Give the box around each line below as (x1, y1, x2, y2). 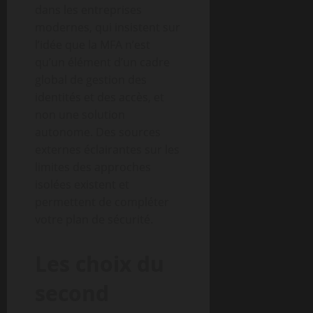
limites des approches (35, 159, 151, 175)
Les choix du (35, 249, 164, 278)
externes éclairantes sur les (35, 142, 180, 157)
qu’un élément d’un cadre (35, 54, 170, 70)
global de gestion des (35, 72, 147, 87)
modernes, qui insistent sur (35, 20, 180, 35)
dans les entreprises (35, 2, 142, 17)
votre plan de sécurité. (35, 212, 153, 227)
